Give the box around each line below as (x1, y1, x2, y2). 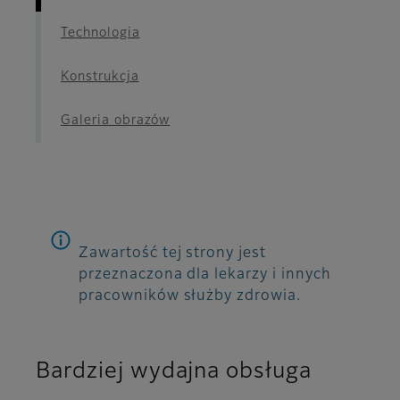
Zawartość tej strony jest (79, 246, 267, 262)
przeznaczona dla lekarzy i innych (79, 268, 331, 283)
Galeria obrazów (61, 114, 171, 128)
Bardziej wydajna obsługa (36, 361, 312, 383)
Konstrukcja (61, 71, 139, 84)
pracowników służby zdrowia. (79, 289, 301, 304)
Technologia (61, 27, 140, 40)
